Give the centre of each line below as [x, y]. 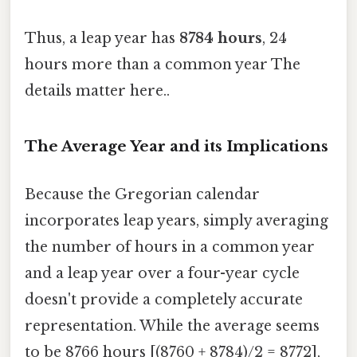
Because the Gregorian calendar [142, 194]
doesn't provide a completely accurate [164, 299]
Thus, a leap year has [102, 38]
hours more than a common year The [163, 64]
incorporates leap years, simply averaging [177, 220]
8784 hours [221, 38]
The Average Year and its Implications [177, 147]
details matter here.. [97, 90]
